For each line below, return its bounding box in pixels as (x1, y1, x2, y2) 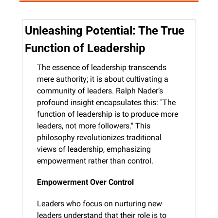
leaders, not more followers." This (37, 121, 150, 130)
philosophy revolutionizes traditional (37, 132, 162, 142)
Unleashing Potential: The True (25, 23, 184, 37)
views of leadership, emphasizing (37, 144, 151, 154)
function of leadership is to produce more (37, 109, 178, 119)
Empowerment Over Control (37, 177, 134, 187)
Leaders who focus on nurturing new (37, 199, 162, 208)
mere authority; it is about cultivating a (37, 74, 168, 84)
